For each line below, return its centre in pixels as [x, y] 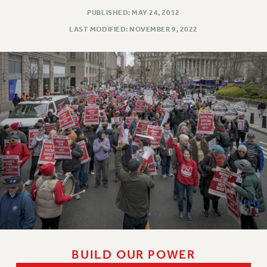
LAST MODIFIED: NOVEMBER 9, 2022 [133, 29]
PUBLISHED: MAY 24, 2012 [133, 12]
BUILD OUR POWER [133, 254]
